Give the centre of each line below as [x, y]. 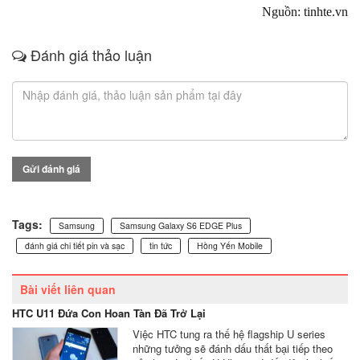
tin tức [161, 245]
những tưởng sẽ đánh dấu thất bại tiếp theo [233, 348]
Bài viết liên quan [68, 289]
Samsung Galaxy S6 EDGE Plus [181, 225]
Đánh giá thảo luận [89, 55]
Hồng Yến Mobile [230, 245]
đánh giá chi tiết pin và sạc [75, 245]
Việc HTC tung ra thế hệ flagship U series [229, 334]
